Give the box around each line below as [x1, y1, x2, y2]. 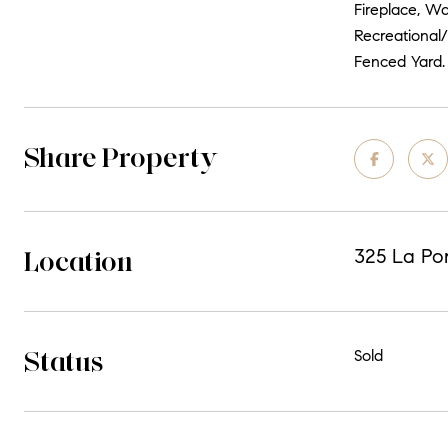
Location [24, 244, 133, 278]
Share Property [24, 140, 218, 174]
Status [24, 344, 104, 378]
